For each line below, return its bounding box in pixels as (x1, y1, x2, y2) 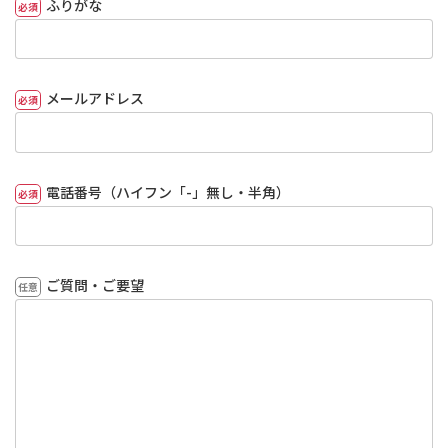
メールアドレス (45, 88, 144, 109)
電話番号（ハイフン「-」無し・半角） (45, 181, 290, 202)
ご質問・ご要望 (45, 275, 144, 295)
